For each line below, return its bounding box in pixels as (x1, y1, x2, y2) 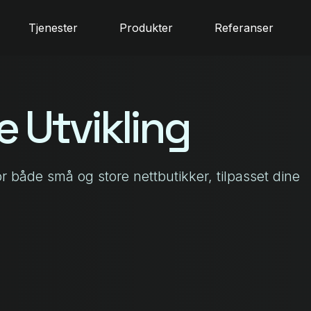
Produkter (119, 21, 174, 35)
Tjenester (28, 21, 78, 35)
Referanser (215, 21, 274, 35)
